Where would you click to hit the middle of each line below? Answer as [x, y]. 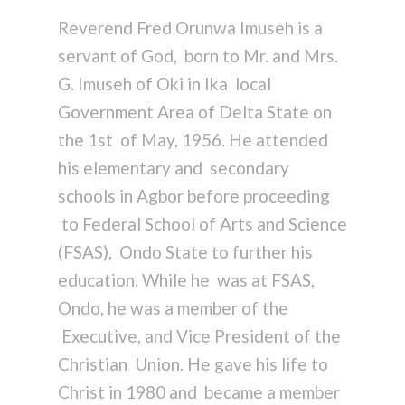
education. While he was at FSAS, [186, 279]
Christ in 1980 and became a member [198, 391]
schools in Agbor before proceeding [193, 195]
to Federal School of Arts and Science [202, 223]
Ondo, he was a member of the [173, 307]
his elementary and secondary [173, 167]
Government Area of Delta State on [194, 111]
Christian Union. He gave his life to [193, 363]
